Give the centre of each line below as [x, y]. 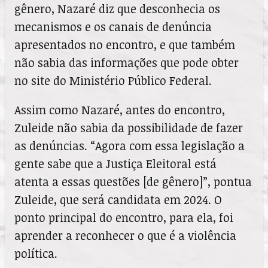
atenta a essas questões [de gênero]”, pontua [133, 182]
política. [36, 254]
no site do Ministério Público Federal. [113, 80]
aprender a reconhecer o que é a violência [125, 236]
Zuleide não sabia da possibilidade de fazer [129, 128]
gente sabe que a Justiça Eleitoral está [115, 164]
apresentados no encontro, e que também [125, 44]
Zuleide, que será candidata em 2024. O [118, 200]
